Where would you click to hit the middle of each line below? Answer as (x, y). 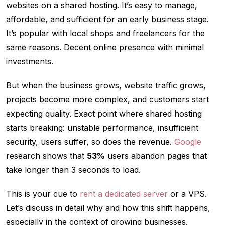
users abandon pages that (156, 156)
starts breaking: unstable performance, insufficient (102, 128)
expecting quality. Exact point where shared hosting (104, 114)
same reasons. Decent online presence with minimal (105, 47)
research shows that (46, 156)
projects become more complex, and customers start (107, 100)
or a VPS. (187, 194)
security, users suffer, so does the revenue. (90, 142)
